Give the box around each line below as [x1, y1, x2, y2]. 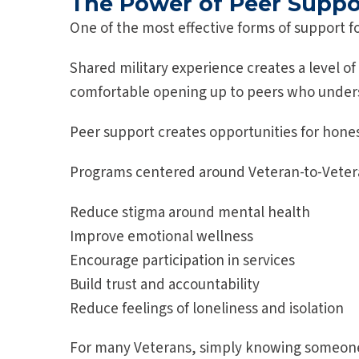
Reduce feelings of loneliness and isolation [70, 298, 344, 321]
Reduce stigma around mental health [70, 202, 310, 224]
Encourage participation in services [70, 250, 295, 272]
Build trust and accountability [70, 274, 260, 296]
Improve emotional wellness [70, 226, 253, 248]
